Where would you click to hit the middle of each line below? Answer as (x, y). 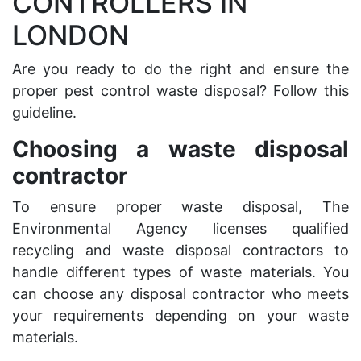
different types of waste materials (189, 272)
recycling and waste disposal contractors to (180, 250)
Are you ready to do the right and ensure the (180, 69)
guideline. (44, 112)
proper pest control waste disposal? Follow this (180, 91)
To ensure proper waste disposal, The (180, 207)
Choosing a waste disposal (180, 149)
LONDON (71, 35)
